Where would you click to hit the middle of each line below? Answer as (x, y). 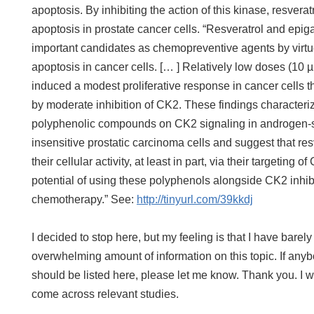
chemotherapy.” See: (84, 199)
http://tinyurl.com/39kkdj (195, 199)
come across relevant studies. (105, 294)
